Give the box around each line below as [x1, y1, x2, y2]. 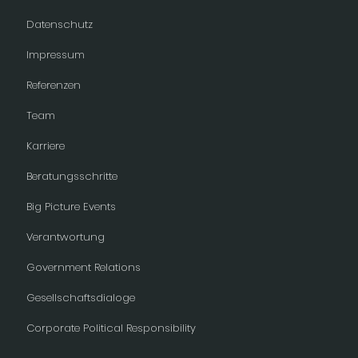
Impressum [26, 47, 85, 63]
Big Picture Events [26, 199, 116, 215]
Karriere [26, 138, 65, 154]
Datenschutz [26, 17, 93, 33]
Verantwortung [26, 229, 105, 245]
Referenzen [26, 78, 81, 93]
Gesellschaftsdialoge [26, 290, 135, 306]
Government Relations [26, 260, 141, 276]
